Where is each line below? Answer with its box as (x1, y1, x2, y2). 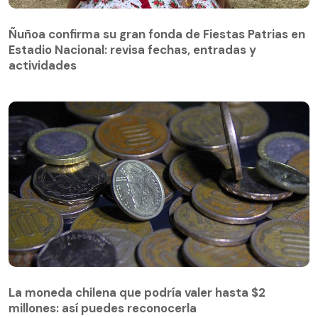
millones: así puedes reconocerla (9, 300, 197, 317)
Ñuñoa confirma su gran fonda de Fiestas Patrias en (9, 26, 305, 43)
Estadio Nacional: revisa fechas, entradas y (9, 42, 256, 58)
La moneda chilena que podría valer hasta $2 (9, 285, 265, 301)
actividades (9, 57, 77, 74)
